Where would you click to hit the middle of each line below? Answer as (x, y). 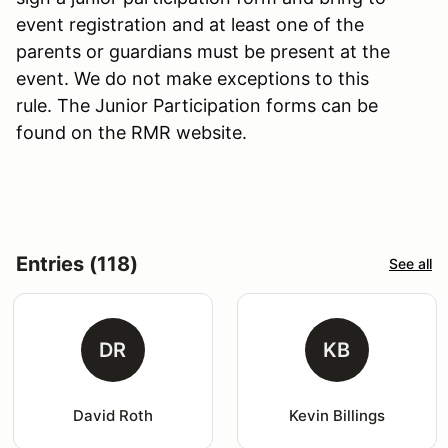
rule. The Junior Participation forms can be (197, 105)
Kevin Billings (336, 415)
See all (410, 264)
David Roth (112, 415)
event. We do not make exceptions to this (192, 78)
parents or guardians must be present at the (203, 51)
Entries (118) (77, 263)
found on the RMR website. (131, 132)
